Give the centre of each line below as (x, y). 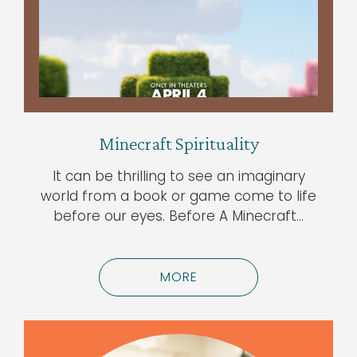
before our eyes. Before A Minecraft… (178, 216)
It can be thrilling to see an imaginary (178, 177)
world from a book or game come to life (178, 196)
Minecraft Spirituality (178, 143)
